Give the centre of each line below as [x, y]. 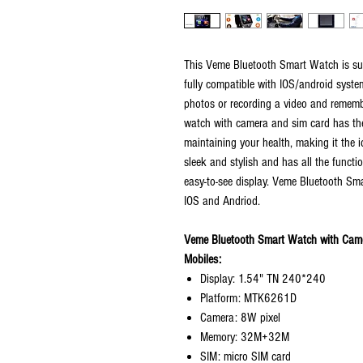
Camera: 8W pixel [240, 318]
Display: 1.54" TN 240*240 [263, 279]
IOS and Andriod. [222, 201]
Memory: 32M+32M [245, 337]
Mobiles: [203, 259]
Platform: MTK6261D [248, 298]
